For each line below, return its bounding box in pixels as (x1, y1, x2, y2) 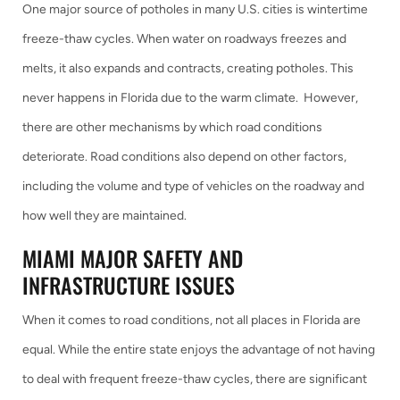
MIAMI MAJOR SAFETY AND (22, 242, 243, 274)
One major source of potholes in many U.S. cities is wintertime (22, 2, 368, 17)
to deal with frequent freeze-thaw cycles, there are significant (22, 371, 367, 387)
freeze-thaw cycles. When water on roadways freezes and (22, 31, 346, 46)
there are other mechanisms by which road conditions (22, 120, 322, 135)
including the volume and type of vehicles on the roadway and (22, 179, 364, 194)
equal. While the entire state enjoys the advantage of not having (22, 342, 375, 357)
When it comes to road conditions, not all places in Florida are (22, 312, 361, 328)
